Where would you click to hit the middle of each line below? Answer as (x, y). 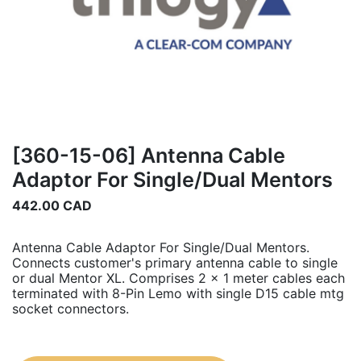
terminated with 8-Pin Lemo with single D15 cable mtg (178, 294)
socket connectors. (71, 309)
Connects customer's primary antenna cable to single (175, 263)
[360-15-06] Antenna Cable (149, 156)
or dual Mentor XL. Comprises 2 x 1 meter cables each (178, 278)
